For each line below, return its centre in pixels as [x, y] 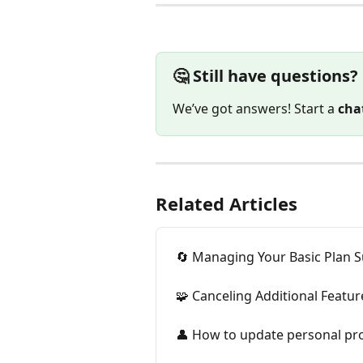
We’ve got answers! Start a [255, 109]
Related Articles [226, 203]
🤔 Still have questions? [265, 76]
